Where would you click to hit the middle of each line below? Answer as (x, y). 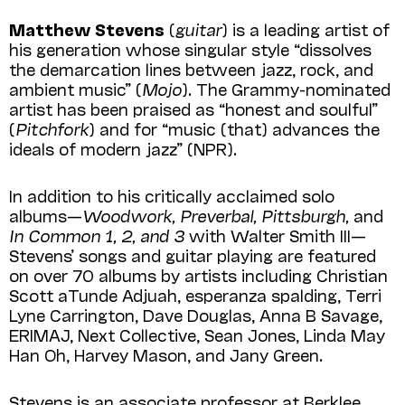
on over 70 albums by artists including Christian (198, 274)
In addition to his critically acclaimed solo (172, 195)
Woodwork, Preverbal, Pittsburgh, (218, 215)
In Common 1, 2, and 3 (97, 235)
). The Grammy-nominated (286, 88)
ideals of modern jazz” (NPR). (123, 148)
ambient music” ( (75, 88)
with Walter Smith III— (275, 235)
